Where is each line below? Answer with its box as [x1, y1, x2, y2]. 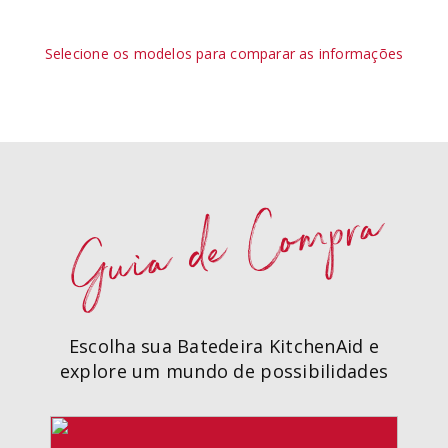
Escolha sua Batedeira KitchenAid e [68, 333, 380, 358]
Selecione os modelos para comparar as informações [44, 43, 404, 63]
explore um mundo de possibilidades [59, 358, 389, 383]
